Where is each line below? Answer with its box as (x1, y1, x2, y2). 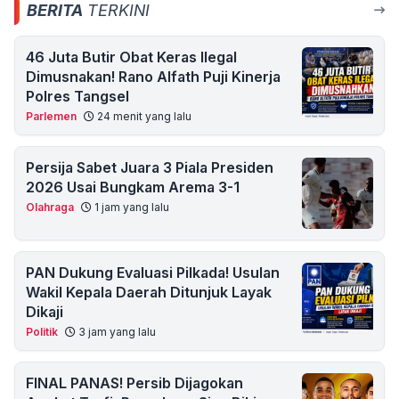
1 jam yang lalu (92, 200, 169, 214)
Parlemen (26, 110, 77, 123)
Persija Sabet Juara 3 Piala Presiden (26, 159, 273, 176)
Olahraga (26, 200, 74, 214)
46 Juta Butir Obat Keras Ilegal (26, 48, 237, 66)
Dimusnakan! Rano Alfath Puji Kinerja (26, 68, 281, 85)
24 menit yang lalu (94, 110, 191, 123)
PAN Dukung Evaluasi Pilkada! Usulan (26, 264, 280, 281)
